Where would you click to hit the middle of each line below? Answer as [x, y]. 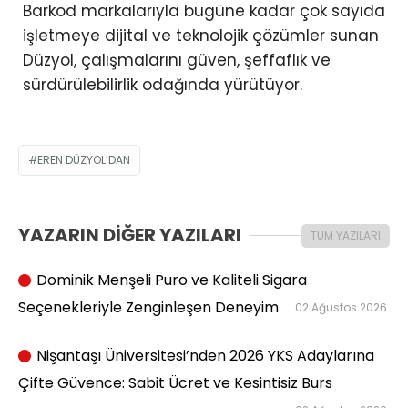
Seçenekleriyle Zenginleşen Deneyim [148, 308]
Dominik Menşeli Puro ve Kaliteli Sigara [170, 280]
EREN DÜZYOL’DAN [84, 160]
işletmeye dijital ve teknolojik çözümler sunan [201, 36]
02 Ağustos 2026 [342, 308]
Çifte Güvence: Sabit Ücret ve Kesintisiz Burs [175, 383]
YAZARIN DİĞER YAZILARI [130, 235]
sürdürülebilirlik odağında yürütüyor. [163, 85]
